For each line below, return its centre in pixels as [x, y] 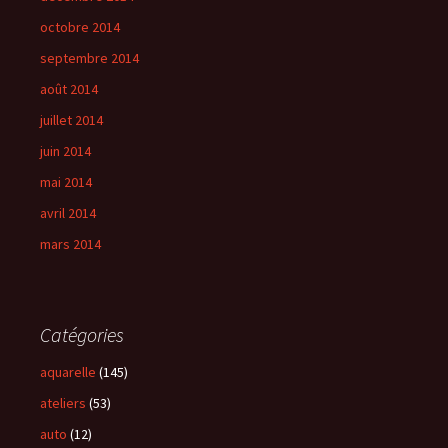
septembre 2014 [89, 57]
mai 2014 [66, 181]
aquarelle [68, 371]
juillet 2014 [71, 119]
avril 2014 [68, 212]
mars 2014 [70, 243]
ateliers [63, 402]
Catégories [82, 334]
